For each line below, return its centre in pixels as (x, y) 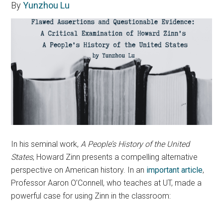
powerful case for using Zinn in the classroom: (91, 196)
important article (174, 170)
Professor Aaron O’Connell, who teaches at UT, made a (107, 183)
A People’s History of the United (135, 144)
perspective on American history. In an (78, 170)
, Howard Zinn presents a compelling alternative (115, 157)
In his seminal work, (46, 144)
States (22, 157)
